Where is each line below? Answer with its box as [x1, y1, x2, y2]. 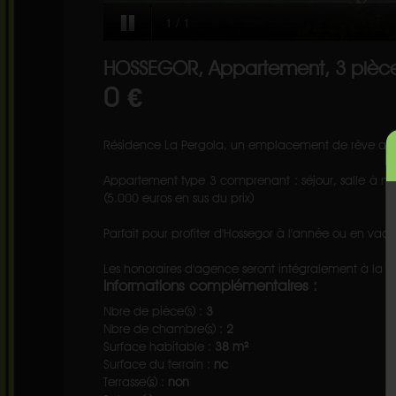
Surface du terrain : [103, 356, 214, 371]
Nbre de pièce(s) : [103, 303, 206, 318]
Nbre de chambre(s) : [103, 321, 226, 336]
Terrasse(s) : [103, 374, 168, 389]
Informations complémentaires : [103, 276, 317, 294]
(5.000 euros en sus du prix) [103, 190, 254, 205]
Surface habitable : [103, 339, 215, 354]
